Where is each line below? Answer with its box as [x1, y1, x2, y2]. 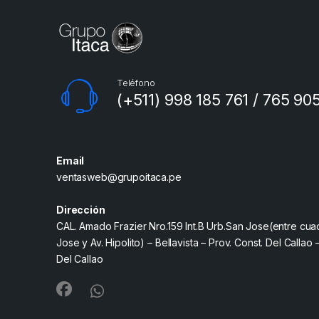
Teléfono [116, 76, 155, 88]
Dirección [56, 203, 105, 216]
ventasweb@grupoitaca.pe [56, 170, 182, 183]
